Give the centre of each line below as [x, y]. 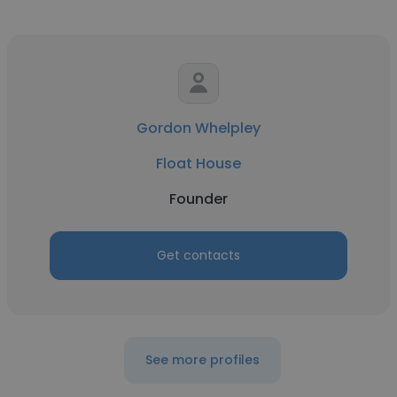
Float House [198, 163]
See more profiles [202, 360]
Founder [198, 199]
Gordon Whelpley [198, 128]
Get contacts [198, 255]
